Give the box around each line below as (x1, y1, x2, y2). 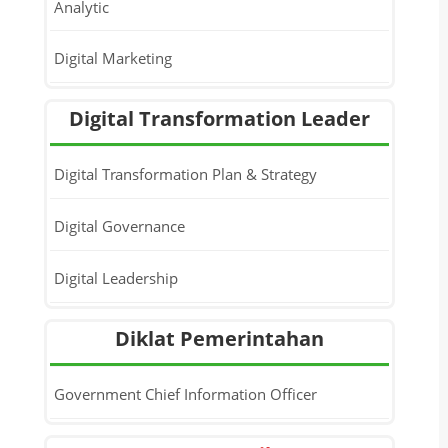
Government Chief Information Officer (53, 383, 317, 404)
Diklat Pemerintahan (115, 325, 325, 352)
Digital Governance (53, 215, 185, 236)
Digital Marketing (53, 47, 172, 68)
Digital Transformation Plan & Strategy (53, 163, 317, 184)
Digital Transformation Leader (69, 105, 371, 132)
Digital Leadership (53, 267, 178, 288)
